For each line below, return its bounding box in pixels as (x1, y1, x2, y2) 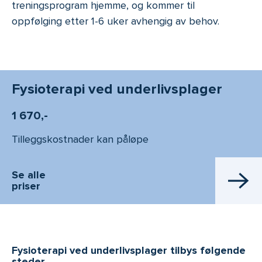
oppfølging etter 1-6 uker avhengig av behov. (12, 15, 219, 28)
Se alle (12, 168, 46, 182)
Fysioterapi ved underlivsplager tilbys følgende (12, 244, 246, 257)
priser (12, 180, 40, 193)
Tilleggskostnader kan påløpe (12, 133, 149, 146)
